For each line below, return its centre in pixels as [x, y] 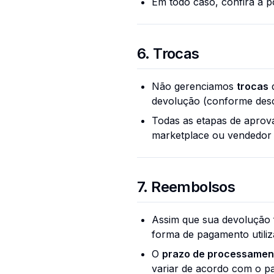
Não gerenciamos [194, 86]
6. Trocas [168, 54]
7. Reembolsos [186, 187]
